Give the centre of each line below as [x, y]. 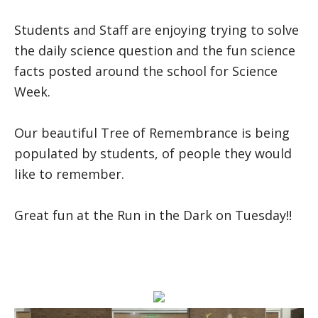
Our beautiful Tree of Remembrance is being [152, 133]
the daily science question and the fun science [155, 50]
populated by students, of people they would [153, 153]
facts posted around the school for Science [146, 71]
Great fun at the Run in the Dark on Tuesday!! [153, 215]
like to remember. [69, 174]
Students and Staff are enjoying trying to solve [157, 30]
